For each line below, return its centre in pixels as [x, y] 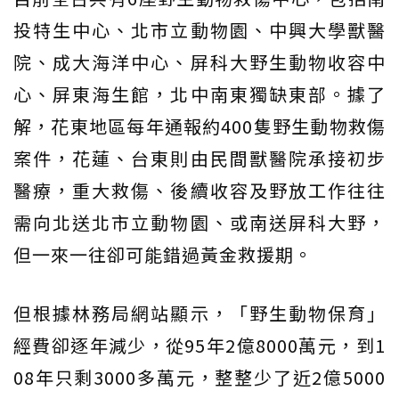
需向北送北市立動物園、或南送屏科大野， [199, 223]
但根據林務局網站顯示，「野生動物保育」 [199, 313]
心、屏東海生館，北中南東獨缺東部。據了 [199, 94]
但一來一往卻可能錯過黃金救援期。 [163, 255]
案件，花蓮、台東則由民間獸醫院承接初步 [199, 159]
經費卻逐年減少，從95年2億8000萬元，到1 [199, 346]
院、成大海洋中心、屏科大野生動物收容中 [199, 62]
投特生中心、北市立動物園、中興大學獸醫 [199, 30]
